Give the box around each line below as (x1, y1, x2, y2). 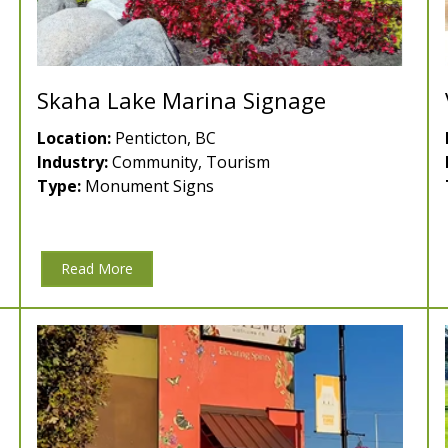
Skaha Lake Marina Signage (37, 85, 326, 116)
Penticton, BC (111, 127, 216, 150)
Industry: (37, 151, 108, 174)
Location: (37, 127, 111, 150)
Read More (61, 259, 133, 279)
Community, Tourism (108, 151, 270, 174)
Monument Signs (81, 175, 214, 198)
